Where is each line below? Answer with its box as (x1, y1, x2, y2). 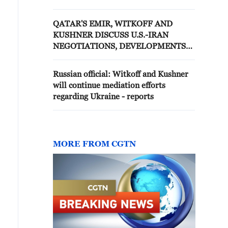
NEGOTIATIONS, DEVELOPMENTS (53, 41, 186, 50)
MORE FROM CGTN (53, 139, 136, 148)
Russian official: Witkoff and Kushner (53, 69, 188, 78)
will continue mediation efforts (53, 80, 165, 90)
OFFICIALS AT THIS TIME (53, 13, 163, 22)
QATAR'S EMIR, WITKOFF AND (53, 19, 173, 28)
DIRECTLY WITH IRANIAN (53, 2, 167, 11)
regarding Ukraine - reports (53, 92, 154, 101)
